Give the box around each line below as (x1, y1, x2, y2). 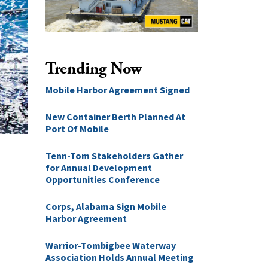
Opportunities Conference (45, 173, 160, 185)
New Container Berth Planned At (45, 110, 185, 123)
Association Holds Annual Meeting (45, 251, 194, 263)
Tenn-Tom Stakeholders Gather (45, 149, 183, 162)
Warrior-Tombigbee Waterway (45, 239, 176, 251)
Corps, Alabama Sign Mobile (45, 200, 166, 212)
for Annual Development (45, 161, 152, 173)
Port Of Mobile (45, 122, 109, 135)
